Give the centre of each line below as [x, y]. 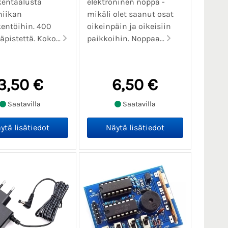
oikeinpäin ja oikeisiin [129, 26]
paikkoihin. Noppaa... [126, 39]
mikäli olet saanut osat [130, 14]
